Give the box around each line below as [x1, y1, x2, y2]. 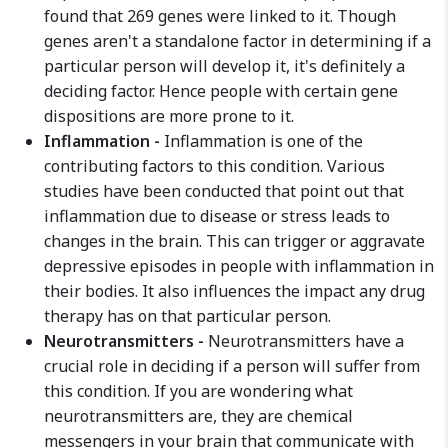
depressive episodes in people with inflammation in [44, 255, 434, 277]
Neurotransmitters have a [204, 330, 404, 352]
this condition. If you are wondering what [44, 380, 353, 402]
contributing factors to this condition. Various [44, 155, 385, 177]
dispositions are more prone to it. [44, 105, 294, 127]
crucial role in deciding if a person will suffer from [44, 355, 420, 377]
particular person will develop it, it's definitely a [44, 55, 405, 77]
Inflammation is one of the [160, 130, 363, 152]
